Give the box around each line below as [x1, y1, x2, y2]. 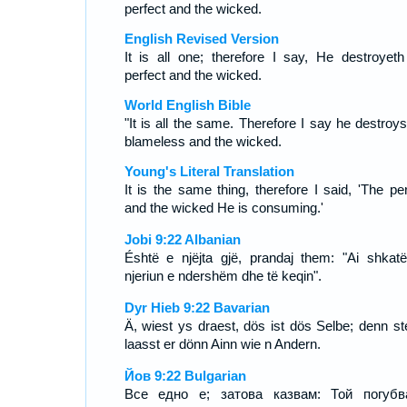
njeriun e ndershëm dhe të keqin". [124, 268, 322, 283]
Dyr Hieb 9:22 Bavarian [124, 300, 270, 315]
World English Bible [124, 97, 251, 113]
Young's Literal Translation [124, 164, 294, 179]
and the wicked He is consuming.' [124, 200, 323, 215]
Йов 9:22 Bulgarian [124, 368, 246, 383]
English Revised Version [124, 31, 279, 46]
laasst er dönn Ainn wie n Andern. [124, 336, 321, 352]
